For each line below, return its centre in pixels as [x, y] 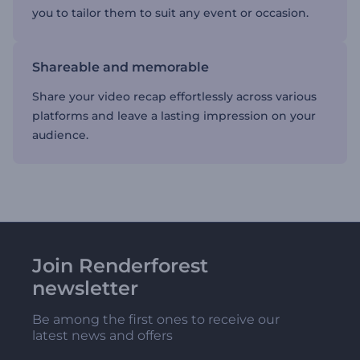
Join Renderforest [120, 266]
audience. [60, 135]
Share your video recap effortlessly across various [174, 96]
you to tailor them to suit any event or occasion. [170, 13]
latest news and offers [102, 335]
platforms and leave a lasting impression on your [174, 116]
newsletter [85, 288]
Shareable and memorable [121, 67]
